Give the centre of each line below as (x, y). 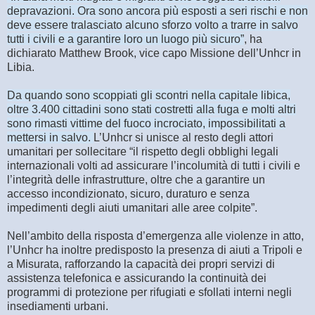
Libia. (22, 67)
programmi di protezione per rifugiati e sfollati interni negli (149, 292)
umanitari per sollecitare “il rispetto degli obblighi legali (143, 152)
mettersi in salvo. (50, 138)
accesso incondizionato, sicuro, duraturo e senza (128, 194)
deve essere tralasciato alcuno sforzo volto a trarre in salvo (153, 25)
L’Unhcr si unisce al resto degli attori (184, 138)
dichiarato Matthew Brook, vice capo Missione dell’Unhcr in (154, 53)
